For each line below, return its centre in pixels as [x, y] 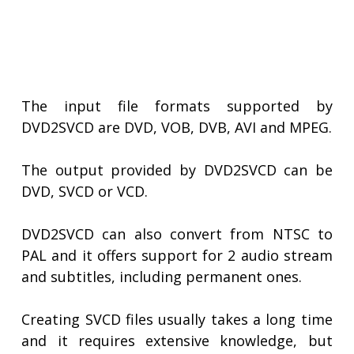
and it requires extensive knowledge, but [177, 341]
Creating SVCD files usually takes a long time [177, 320]
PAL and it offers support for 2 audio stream [177, 256]
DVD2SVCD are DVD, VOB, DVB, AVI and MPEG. [177, 128]
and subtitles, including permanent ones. [162, 277]
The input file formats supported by [177, 106]
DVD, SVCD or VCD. [85, 192]
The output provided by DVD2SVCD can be [177, 170]
